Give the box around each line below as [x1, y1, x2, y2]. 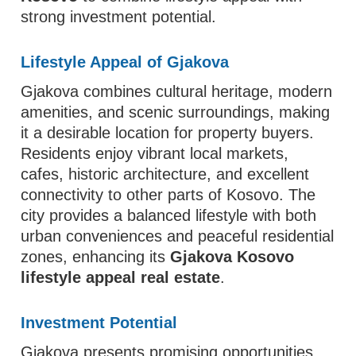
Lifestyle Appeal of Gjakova [21, 53, 230, 71]
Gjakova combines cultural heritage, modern [21, 83, 333, 100]
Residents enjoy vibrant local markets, [21, 145, 289, 162]
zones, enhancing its [21, 248, 171, 265]
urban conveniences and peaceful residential [21, 227, 335, 245]
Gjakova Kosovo [170, 248, 295, 265]
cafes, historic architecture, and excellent [21, 165, 310, 183]
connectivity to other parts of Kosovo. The [21, 186, 316, 203]
